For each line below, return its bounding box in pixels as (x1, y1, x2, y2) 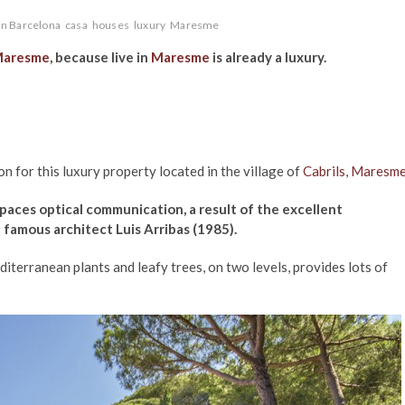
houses (91, 18, 130, 32)
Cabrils (303, 163, 345, 179)
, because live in (50, 49, 151, 65)
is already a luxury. (210, 49, 326, 65)
